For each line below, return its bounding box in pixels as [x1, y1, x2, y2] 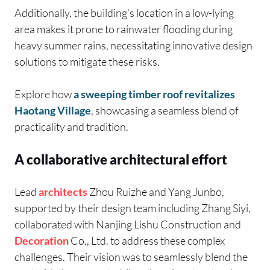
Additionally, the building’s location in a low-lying [14, 6, 234, 20]
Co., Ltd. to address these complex [69, 234, 225, 248]
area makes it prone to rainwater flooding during [14, 22, 233, 36]
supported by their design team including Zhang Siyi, [14, 201, 251, 215]
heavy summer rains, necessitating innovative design [14, 39, 253, 52]
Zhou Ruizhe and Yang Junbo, [87, 185, 224, 199]
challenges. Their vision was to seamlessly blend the [14, 250, 248, 264]
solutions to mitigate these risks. [14, 55, 160, 69]
